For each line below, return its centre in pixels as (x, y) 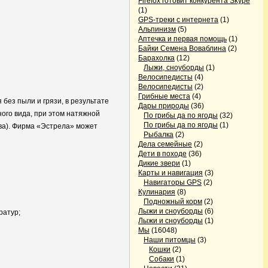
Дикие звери (159, 163)
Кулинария (157, 192)
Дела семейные (165, 144)
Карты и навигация (170, 173)
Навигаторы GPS (173, 182)
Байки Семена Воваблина (182, 48)
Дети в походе (162, 154)
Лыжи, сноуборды (174, 68)
